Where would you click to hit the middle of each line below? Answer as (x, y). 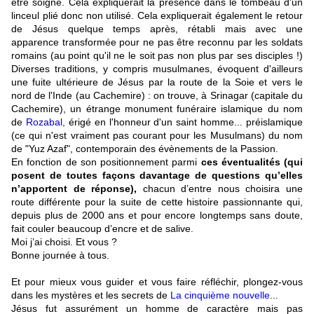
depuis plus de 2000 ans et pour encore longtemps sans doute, (157, 216)
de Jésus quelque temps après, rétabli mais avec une (157, 29)
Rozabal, (45, 122)
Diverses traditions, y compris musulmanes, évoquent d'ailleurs (157, 69)
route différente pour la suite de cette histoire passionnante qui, (157, 202)
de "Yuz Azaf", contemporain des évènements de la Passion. (145, 149)
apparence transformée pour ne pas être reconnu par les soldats (157, 42)
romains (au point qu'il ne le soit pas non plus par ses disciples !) (157, 56)
